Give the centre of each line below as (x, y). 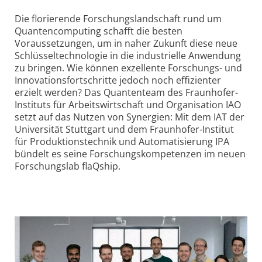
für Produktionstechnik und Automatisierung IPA (122, 142)
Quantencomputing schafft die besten (99, 31)
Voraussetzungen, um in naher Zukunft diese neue (126, 44)
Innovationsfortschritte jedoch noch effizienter (118, 80)
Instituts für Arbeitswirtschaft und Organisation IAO (128, 105)
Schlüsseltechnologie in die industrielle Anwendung (128, 56)
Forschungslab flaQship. (68, 166)
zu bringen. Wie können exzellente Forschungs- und (128, 68)
